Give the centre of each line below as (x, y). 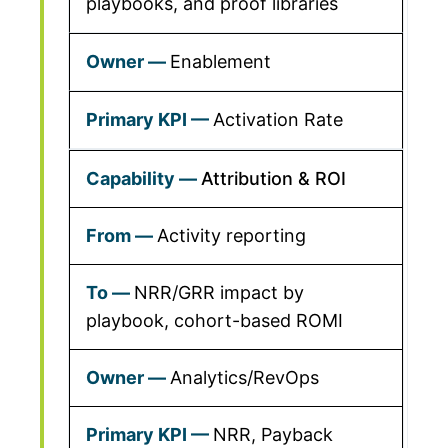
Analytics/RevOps (244, 377)
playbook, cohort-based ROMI (214, 320)
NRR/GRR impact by (219, 292)
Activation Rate (278, 119)
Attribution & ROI (273, 178)
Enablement (220, 61)
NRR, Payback (273, 434)
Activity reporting (231, 235)
